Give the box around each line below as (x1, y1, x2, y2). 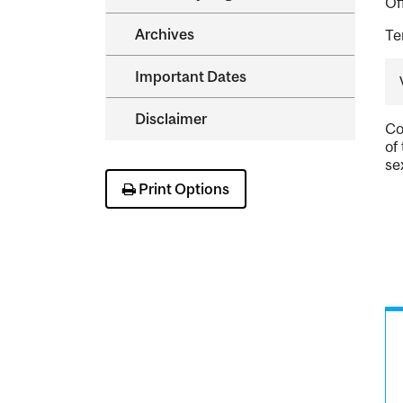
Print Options (135, 180, 229, 199)
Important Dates (135, 67, 246, 85)
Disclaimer (135, 110, 207, 128)
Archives (135, 25, 194, 43)
